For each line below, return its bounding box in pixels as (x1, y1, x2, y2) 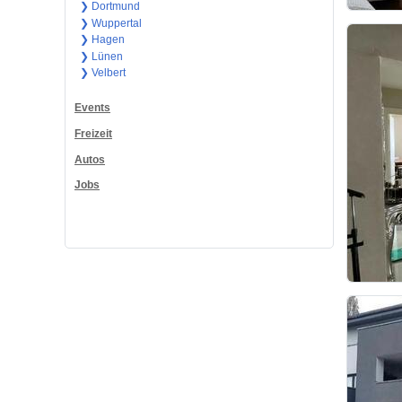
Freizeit (74, 127, 112, 140)
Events (74, 100, 110, 114)
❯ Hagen (79, 33, 125, 47)
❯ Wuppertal (79, 16, 142, 30)
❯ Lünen (79, 49, 123, 63)
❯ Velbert (79, 66, 126, 80)
